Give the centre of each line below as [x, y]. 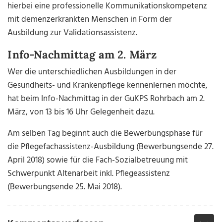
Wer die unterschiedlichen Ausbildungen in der [92, 72]
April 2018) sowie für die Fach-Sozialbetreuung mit [98, 161]
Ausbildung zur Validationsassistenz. [73, 33]
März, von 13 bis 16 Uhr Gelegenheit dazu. [81, 112]
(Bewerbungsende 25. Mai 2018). [65, 187]
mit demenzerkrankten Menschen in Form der [90, 20]
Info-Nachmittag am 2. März [82, 55]
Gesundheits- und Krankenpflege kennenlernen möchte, [108, 86]
